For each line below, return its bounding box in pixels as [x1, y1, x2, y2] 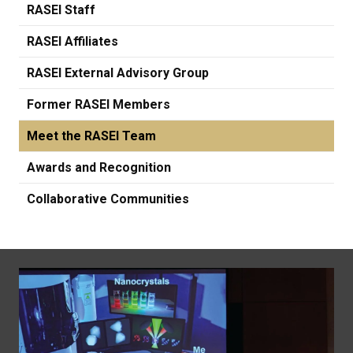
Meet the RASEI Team [27, 128, 156, 143]
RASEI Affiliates [27, 33, 118, 49]
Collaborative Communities [27, 191, 189, 206]
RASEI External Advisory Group [27, 65, 209, 80]
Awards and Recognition [27, 159, 171, 175]
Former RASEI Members [27, 96, 170, 112]
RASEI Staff [27, 2, 95, 17]
